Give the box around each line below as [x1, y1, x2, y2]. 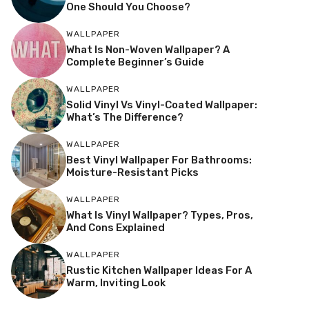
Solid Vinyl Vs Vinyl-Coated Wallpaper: [66, 98, 257, 111]
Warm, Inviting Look [66, 276, 166, 289]
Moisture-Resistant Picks [66, 166, 199, 179]
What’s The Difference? [66, 110, 183, 123]
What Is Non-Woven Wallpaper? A [66, 43, 230, 56]
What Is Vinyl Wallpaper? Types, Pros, [66, 208, 253, 221]
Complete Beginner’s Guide [66, 55, 204, 68]
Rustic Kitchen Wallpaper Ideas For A [66, 263, 252, 277]
